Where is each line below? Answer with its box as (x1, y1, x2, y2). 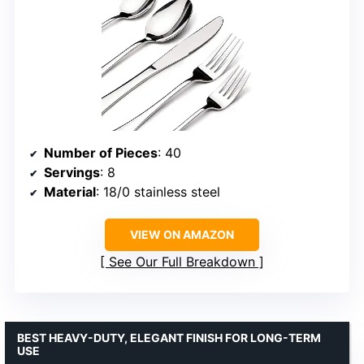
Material (44, 183, 96, 200)
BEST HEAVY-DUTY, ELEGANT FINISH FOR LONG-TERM (17, 330, 321, 344)
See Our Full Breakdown (109, 253, 255, 270)
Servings (44, 163, 100, 180)
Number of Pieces (44, 144, 158, 161)
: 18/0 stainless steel (96, 183, 220, 200)
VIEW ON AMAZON (130, 227, 234, 241)
